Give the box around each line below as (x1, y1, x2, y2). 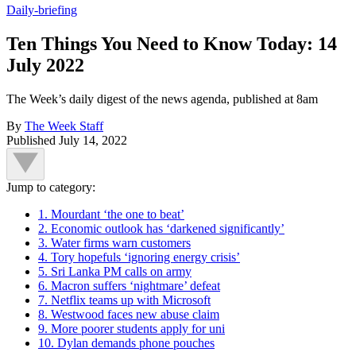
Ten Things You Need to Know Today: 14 (6, 33, 337, 54)
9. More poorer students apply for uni (38, 321, 225, 335)
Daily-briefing (6, 2, 77, 17)
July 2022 (6, 54, 84, 75)
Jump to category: (6, 180, 95, 194)
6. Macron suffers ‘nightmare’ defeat (38, 278, 220, 292)
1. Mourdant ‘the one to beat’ (38, 207, 184, 221)
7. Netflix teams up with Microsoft (38, 292, 211, 307)
